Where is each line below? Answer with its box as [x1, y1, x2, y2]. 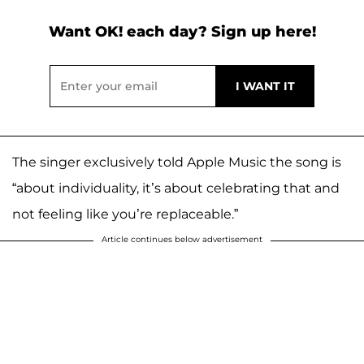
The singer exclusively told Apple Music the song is [12, 154, 341, 171]
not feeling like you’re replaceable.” [12, 206, 238, 223]
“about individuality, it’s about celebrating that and [12, 180, 340, 197]
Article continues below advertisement [102, 234, 262, 245]
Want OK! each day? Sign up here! [48, 23, 316, 41]
